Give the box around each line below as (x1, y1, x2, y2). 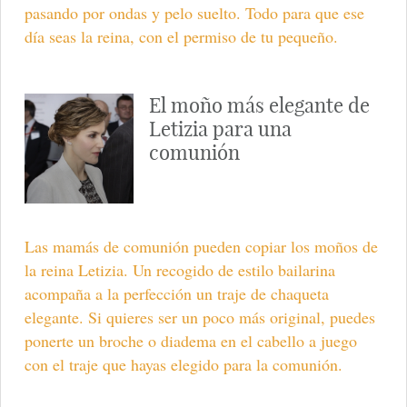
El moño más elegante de (148, 93, 370, 119)
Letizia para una (148, 116, 292, 143)
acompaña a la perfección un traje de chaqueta (24, 282, 329, 304)
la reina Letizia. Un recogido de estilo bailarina (24, 258, 335, 281)
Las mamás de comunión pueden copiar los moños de (24, 234, 378, 257)
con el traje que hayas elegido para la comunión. (24, 352, 342, 375)
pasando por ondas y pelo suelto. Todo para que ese (24, 2, 364, 25)
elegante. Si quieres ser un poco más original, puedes (24, 305, 375, 328)
